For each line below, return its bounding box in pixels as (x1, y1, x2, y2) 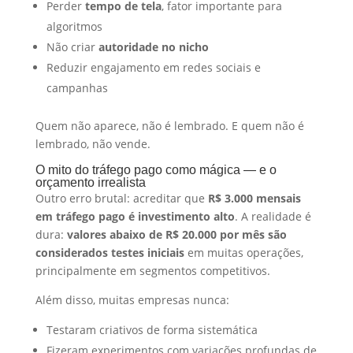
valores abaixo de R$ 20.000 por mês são (66, 226, 287, 242)
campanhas (46, 80, 108, 95)
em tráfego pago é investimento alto (35, 208, 235, 224)
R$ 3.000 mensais (207, 190, 301, 206)
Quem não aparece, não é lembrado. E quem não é (35, 117, 304, 133)
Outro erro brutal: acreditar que (35, 190, 208, 206)
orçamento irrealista (35, 175, 146, 189)
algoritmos (46, 18, 102, 34)
